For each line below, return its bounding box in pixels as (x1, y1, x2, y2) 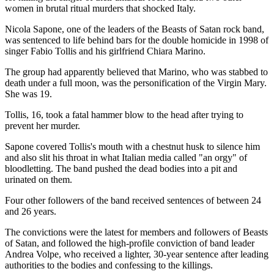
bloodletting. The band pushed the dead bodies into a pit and (5, 163, 237, 174)
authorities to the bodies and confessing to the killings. (5, 259, 213, 270)
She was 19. (5, 88, 52, 99)
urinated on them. (5, 174, 72, 185)
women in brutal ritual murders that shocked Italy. (5, 2, 196, 13)
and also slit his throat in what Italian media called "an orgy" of (5, 152, 247, 163)
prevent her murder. (5, 120, 80, 131)
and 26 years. (5, 206, 56, 217)
